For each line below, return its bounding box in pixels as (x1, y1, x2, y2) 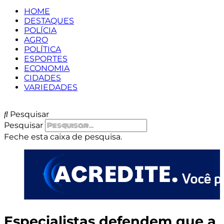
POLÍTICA (24, 44, 61, 54)
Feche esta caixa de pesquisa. (4, 132, 122, 141)
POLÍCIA (24, 25, 56, 35)
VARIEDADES (24, 82, 77, 92)
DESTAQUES (24, 16, 74, 25)
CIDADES (24, 73, 61, 82)
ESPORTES (24, 54, 67, 63)
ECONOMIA (24, 63, 69, 73)
